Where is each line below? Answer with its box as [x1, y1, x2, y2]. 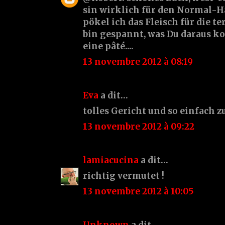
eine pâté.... [83, 40, 134, 52]
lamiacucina [83, 154, 139, 166]
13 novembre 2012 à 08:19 [83, 56, 193, 67]
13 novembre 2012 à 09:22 [83, 121, 194, 132]
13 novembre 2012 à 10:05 [83, 185, 194, 197]
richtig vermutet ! [83, 170, 164, 181]
